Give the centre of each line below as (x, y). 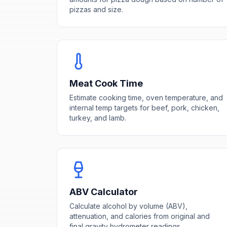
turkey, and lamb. (98, 118)
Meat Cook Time (106, 83)
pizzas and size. (96, 9)
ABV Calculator (104, 192)
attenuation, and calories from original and (140, 216)
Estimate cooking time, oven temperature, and (146, 97)
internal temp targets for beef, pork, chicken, (144, 107)
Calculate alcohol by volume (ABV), (128, 206)
